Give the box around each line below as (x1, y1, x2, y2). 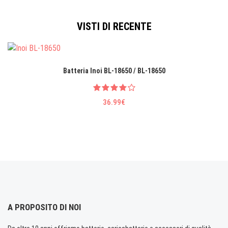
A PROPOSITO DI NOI (8, 202, 81, 212)
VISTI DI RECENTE (76, 20, 152, 33)
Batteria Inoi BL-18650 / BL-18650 (63, 66, 165, 75)
